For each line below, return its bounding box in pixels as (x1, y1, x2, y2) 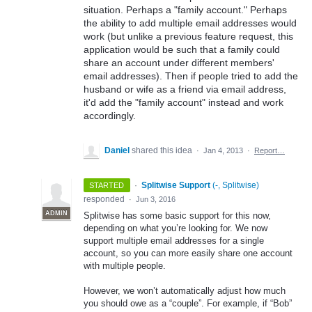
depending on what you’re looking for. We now (84, 222, 267, 233)
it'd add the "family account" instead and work (84, 96, 283, 108)
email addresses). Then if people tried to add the (84, 70, 298, 81)
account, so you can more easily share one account (84, 247, 292, 258)
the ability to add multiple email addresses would (84, 17, 297, 29)
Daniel (104, 145, 132, 155)
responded (84, 194, 127, 204)
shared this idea (132, 145, 194, 155)
